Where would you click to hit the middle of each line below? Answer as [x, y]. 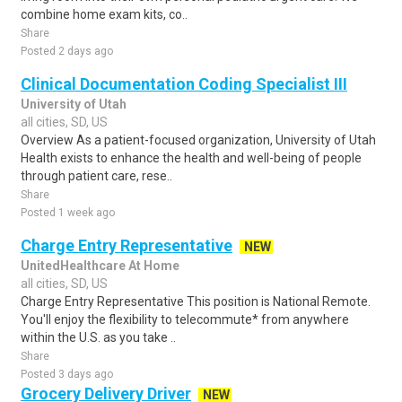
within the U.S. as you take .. [98, 337]
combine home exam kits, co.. [104, 14]
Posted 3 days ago [67, 374]
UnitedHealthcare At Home [100, 266]
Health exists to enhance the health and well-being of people [191, 158]
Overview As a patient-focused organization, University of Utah [198, 140]
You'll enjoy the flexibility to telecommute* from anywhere [185, 319]
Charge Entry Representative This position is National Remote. [196, 301]
